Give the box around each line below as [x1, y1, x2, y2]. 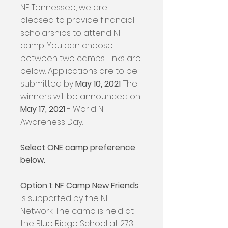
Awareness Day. [20, 116, 85, 128]
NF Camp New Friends [55, 180, 139, 191]
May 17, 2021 [20, 103, 65, 115]
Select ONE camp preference [20, 141, 135, 153]
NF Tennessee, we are [20, 2, 107, 13]
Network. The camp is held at [20, 205, 134, 217]
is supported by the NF [20, 192, 110, 204]
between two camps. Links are [20, 52, 141, 64]
